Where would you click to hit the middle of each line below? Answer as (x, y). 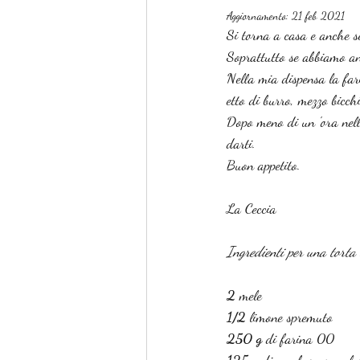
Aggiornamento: (259, 16)
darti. (241, 143)
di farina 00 (300, 338)
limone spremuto (289, 317)
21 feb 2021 (318, 16)
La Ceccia (252, 208)
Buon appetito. (264, 165)
